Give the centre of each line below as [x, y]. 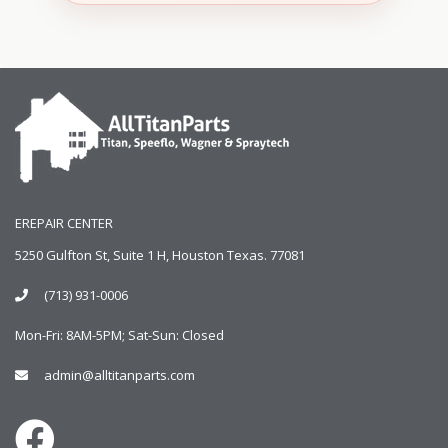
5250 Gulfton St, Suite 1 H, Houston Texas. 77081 [160, 255]
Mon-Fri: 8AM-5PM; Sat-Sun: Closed [119, 335]
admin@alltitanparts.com [119, 375]
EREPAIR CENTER [64, 223]
